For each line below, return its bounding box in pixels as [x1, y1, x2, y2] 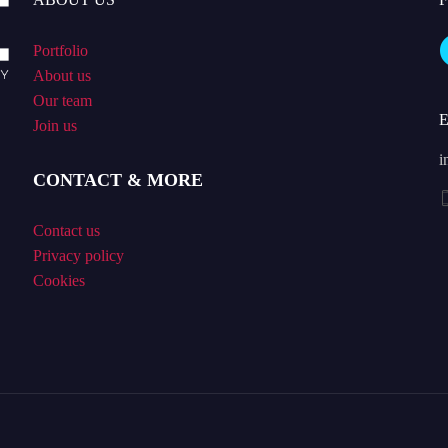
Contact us [32, 222, 100, 240]
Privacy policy [32, 247, 124, 265]
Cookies [32, 272, 85, 290]
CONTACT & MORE [32, 170, 203, 191]
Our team [32, 92, 92, 110]
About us [32, 67, 91, 85]
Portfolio [32, 42, 88, 60]
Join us [32, 117, 77, 135]
